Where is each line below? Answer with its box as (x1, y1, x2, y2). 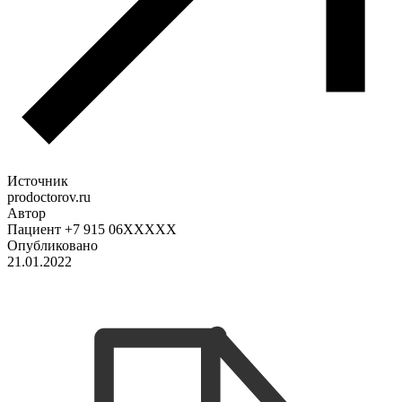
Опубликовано (7, 237, 98, 253)
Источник (7, 172, 68, 188)
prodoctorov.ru (7, 188, 91, 205)
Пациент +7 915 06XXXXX (7, 221, 177, 237)
